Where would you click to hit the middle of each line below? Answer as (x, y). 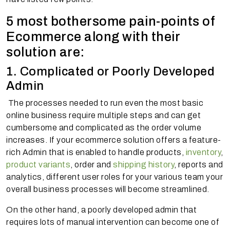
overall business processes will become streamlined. (108, 189)
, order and (92, 165)
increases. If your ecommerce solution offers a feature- (114, 140)
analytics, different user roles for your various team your (114, 177)
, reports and (199, 165)
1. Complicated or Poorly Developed (110, 72)
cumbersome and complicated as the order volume (104, 128)
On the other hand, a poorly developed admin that (101, 210)
